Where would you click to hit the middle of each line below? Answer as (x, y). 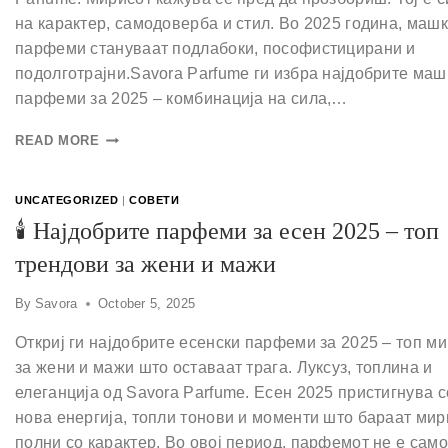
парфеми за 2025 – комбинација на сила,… (181, 99)
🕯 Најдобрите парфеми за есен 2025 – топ (227, 230)
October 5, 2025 (146, 303)
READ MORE (57, 141)
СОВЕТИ (154, 200)
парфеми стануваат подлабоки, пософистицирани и (215, 49)
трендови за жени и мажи (145, 263)
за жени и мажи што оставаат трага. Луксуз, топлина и (224, 367)
